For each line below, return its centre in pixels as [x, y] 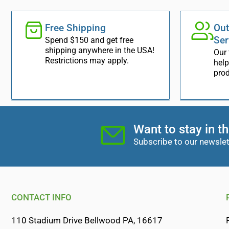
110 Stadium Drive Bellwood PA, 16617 [87, 220]
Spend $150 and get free [89, 40]
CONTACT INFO [41, 197]
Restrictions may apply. [87, 60]
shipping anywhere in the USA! [100, 50]
